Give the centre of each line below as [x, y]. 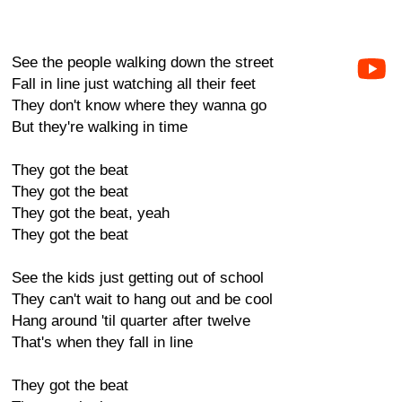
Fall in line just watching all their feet [134, 84]
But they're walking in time [100, 127]
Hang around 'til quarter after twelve [131, 321]
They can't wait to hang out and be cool [142, 299]
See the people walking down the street [143, 62]
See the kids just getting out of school [138, 278]
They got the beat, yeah [91, 213]
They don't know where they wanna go [139, 105]
